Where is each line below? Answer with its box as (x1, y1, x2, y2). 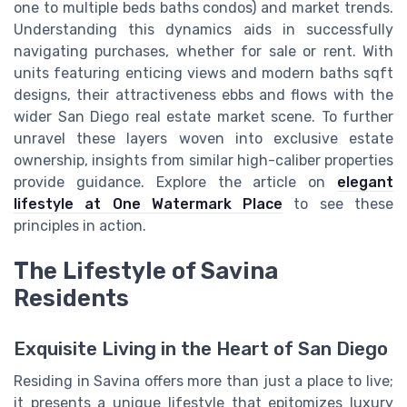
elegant (337, 173, 393, 191)
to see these (283, 194, 394, 213)
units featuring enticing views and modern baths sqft (14, 64, 393, 82)
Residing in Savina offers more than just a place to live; (14, 372, 393, 391)
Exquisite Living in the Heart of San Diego (14, 338, 388, 361)
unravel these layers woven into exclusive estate (14, 129, 393, 147)
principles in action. (14, 216, 146, 234)
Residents (14, 284, 129, 313)
